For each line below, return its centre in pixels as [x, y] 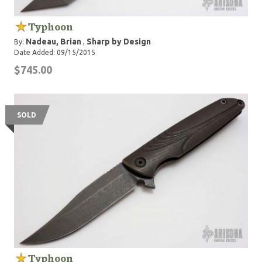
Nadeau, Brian [54, 42]
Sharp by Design [119, 42]
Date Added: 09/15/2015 [55, 52]
